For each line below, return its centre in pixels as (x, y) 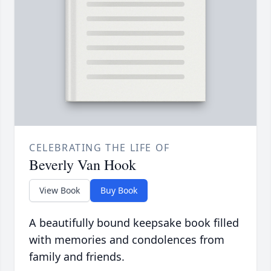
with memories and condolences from (127, 240)
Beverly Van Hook (83, 165)
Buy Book (119, 191)
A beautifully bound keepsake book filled (134, 223)
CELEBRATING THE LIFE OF (100, 148)
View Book (60, 191)
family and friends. (77, 257)
